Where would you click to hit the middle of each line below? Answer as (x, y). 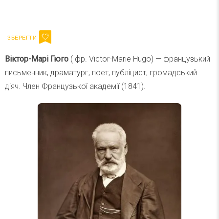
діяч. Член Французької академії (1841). (75, 86)
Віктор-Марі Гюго (37, 59)
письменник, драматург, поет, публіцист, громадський (101, 73)
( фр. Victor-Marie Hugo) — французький (139, 59)
